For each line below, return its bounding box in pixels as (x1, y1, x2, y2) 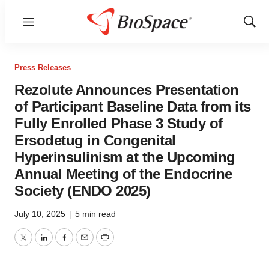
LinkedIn (43, 239, 80, 250)
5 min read (75, 209, 116, 219)
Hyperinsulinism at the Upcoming (14, 149, 235, 165)
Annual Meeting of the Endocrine (14, 166, 232, 182)
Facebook (63, 239, 106, 250)
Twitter (22, 239, 51, 250)
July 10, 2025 (14, 209, 68, 219)
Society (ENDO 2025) (14, 183, 151, 199)
